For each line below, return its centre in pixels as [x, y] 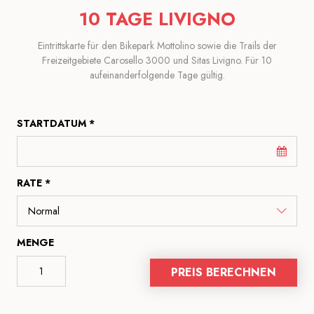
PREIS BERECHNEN [224, 272]
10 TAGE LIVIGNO [157, 19]
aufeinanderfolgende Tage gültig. [157, 75]
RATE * [34, 183]
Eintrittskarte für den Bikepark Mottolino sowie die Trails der [157, 45]
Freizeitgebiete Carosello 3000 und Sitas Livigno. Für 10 [157, 60]
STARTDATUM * [56, 123]
